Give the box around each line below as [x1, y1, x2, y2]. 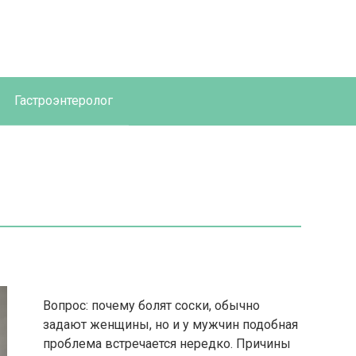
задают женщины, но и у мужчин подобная [43, 317, 298, 332]
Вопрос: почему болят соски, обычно [43, 298, 260, 313]
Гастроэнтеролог [14, 93, 113, 108]
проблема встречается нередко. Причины [43, 336, 291, 351]
